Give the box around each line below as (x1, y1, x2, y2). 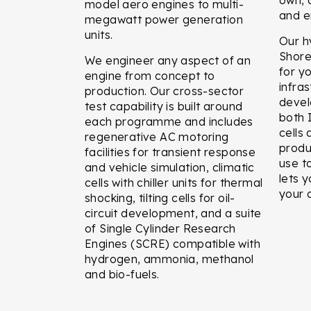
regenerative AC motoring (85, 129, 229, 144)
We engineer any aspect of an (85, 53, 251, 67)
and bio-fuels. (85, 267, 160, 281)
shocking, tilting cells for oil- (85, 190, 235, 205)
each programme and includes (85, 114, 253, 128)
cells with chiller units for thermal (85, 175, 263, 190)
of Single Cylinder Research (85, 221, 236, 235)
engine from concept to (85, 68, 215, 83)
